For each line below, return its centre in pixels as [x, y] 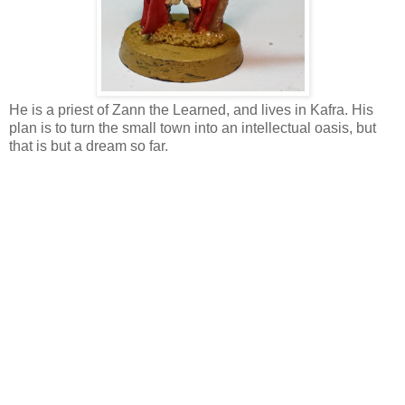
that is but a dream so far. [89, 146]
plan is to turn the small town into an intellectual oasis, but [193, 127]
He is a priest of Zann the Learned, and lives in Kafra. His [191, 109]
